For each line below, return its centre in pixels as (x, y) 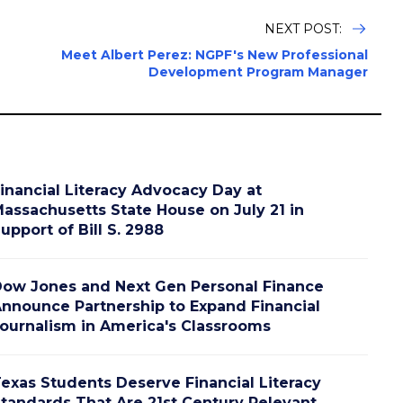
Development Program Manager (258, 72)
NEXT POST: (305, 29)
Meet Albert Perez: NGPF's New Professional (215, 55)
